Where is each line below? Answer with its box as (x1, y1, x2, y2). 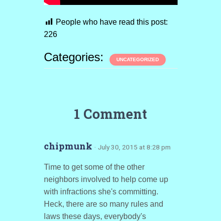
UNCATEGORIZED (116, 57, 159, 62)
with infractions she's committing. (43, 187, 158, 196)
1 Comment (74, 105, 147, 122)
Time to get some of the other (43, 163, 145, 171)
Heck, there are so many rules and (43, 200, 163, 208)
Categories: (43, 50, 107, 64)
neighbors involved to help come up (43, 175, 168, 184)
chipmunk (43, 140, 94, 152)
